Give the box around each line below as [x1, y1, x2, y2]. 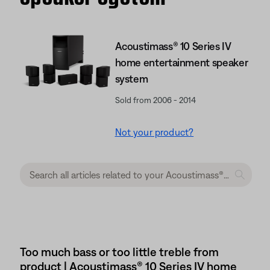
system [115, 72, 148, 85]
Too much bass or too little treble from [20, 245, 219, 259]
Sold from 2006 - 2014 [115, 95, 196, 105]
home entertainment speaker [115, 56, 248, 69]
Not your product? [115, 127, 194, 137]
